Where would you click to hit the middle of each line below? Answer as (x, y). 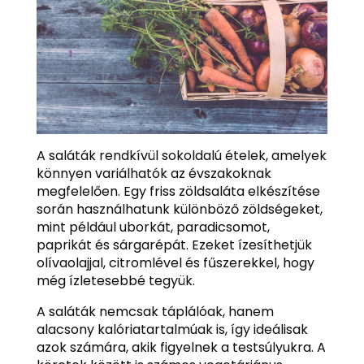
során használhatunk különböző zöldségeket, (179, 209)
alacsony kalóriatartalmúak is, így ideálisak (172, 329)
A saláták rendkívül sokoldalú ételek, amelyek (181, 155)
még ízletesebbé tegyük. (115, 280)
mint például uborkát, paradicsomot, (153, 227)
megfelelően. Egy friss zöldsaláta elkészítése (178, 191)
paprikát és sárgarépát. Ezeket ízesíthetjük (174, 245)
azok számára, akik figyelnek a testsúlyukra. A (181, 347)
